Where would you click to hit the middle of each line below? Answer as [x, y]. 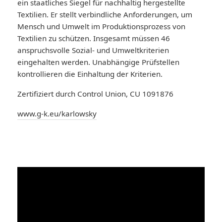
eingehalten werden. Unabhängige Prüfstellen [98, 62]
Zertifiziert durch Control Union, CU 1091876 [95, 94]
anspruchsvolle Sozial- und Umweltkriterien [93, 50]
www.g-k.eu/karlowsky [57, 113]
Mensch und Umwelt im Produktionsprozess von [101, 26]
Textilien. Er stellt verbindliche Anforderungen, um [105, 14]
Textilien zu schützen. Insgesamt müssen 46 [94, 38]
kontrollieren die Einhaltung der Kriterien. [90, 74]
